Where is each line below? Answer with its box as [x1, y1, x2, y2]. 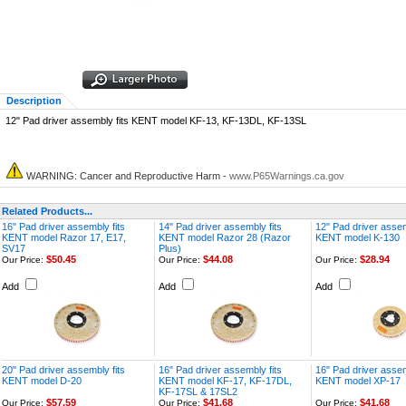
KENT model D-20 [2, 375, 82, 386]
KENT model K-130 [315, 232, 400, 243]
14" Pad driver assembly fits [159, 221, 282, 232]
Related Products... [2, 206, 92, 217]
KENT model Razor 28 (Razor [159, 232, 291, 243]
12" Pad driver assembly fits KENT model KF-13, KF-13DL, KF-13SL [5, 115, 306, 126]
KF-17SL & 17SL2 [159, 386, 237, 397]
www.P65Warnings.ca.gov [229, 170, 344, 181]
